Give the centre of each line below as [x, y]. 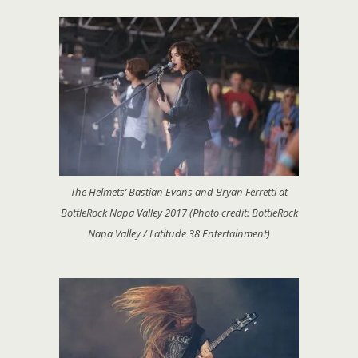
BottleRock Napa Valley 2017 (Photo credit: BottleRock [179, 213]
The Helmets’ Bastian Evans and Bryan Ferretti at [179, 192]
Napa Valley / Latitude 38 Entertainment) [179, 233]
